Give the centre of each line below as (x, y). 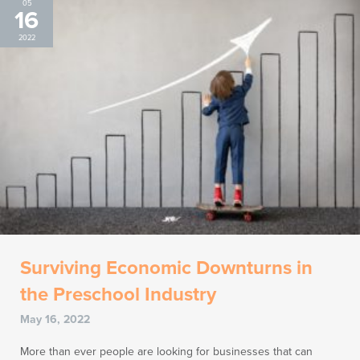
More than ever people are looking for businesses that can (166, 351)
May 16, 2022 (55, 319)
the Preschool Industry (118, 294)
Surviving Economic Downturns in (166, 268)
